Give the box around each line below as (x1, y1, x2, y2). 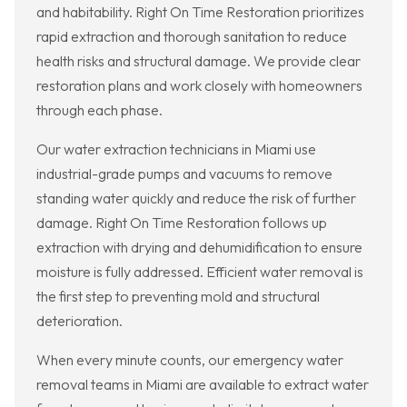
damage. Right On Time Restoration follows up (36, 213, 327, 233)
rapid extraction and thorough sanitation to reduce (36, 27, 347, 46)
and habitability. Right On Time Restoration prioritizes (36, 3, 364, 22)
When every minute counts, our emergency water (36, 351, 343, 370)
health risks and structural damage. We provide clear (36, 52, 361, 71)
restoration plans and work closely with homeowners (36, 76, 362, 95)
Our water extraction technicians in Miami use (36, 140, 316, 159)
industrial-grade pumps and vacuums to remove (36, 164, 333, 184)
